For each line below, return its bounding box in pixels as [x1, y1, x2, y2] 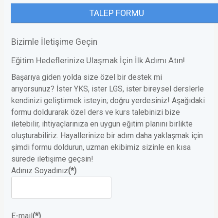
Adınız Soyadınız [11, 166, 68, 176]
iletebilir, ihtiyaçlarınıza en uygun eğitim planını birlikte [11, 119, 193, 129]
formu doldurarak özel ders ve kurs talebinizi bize [11, 108, 180, 117]
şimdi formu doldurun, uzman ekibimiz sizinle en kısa [11, 143, 191, 152]
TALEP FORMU [89, 8, 144, 18]
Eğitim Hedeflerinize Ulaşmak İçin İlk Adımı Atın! [11, 55, 185, 66]
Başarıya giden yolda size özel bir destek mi [11, 73, 162, 82]
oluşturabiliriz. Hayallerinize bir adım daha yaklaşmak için [11, 131, 203, 141]
